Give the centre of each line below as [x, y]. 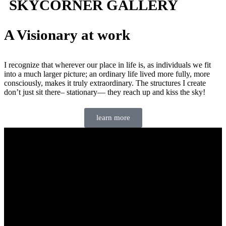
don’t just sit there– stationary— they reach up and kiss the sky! [105, 92]
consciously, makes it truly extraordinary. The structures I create [105, 83]
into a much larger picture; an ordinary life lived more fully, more [107, 74]
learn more [113, 118]
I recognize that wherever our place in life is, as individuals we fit [107, 65]
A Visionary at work [67, 35]
